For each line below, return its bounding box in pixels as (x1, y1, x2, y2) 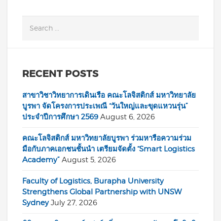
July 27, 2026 (51, 198, 97, 207)
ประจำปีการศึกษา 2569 (22, 112, 98, 121)
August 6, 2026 (100, 112, 155, 121)
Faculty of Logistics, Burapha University (22, 177, 164, 185)
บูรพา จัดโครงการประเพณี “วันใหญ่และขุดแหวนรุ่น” (22, 102, 188, 110)
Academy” (22, 155, 60, 164)
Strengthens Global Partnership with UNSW (22, 187, 182, 196)
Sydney (22, 198, 49, 207)
